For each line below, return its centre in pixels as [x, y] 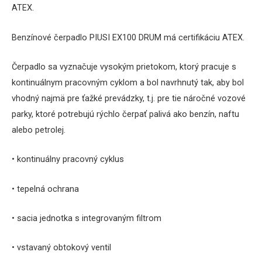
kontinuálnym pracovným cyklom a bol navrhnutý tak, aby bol [128, 82]
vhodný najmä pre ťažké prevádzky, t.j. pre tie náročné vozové [129, 98]
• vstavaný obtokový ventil [61, 248]
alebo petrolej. [39, 130]
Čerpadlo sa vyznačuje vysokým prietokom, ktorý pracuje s [124, 67]
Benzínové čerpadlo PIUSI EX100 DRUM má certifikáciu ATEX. [128, 37]
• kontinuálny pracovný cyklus [68, 159]
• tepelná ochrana [45, 189]
